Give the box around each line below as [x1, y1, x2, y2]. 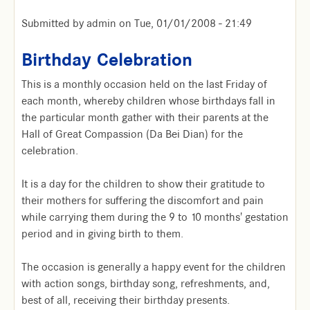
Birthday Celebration [21, 48, 192, 71]
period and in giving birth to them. [21, 227, 183, 241]
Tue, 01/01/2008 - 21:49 [134, 17, 252, 30]
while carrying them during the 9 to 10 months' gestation [21, 210, 289, 224]
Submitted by [21, 17, 86, 30]
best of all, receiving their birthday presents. [21, 293, 230, 307]
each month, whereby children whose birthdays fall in [21, 94, 275, 108]
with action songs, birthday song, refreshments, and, [21, 277, 270, 291]
